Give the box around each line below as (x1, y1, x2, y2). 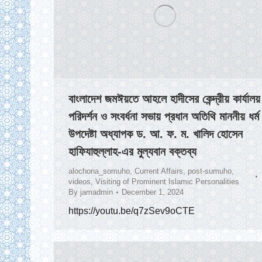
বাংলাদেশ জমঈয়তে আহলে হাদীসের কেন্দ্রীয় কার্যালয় (68, 92, 260, 106)
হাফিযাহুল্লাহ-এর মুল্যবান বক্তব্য (68, 145, 196, 158)
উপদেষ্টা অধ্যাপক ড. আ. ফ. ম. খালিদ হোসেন (68, 127, 243, 141)
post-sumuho (188, 167, 232, 176)
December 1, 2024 (122, 188, 184, 197)
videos (68, 177, 91, 187)
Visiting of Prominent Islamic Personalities (95, 177, 239, 187)
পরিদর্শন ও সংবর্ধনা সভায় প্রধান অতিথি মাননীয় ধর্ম (68, 110, 259, 123)
